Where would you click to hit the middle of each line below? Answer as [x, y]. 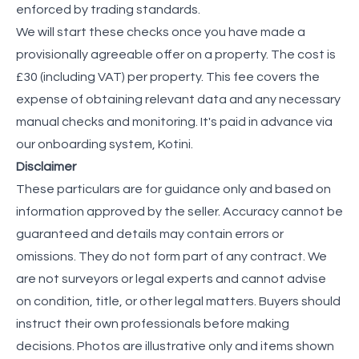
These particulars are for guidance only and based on [173, 189]
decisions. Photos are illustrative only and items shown [175, 346]
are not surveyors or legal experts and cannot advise [171, 278]
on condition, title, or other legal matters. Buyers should [178, 301]
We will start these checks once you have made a [161, 32]
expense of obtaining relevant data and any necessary [178, 99]
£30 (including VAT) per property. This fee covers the [168, 77]
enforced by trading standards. [108, 9]
